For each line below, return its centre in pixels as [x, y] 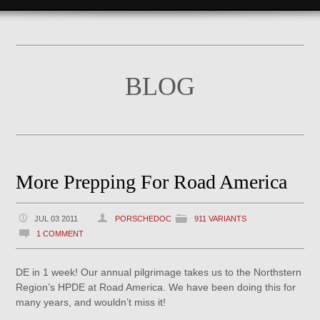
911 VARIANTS [221, 219]
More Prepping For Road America [152, 182]
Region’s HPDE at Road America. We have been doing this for [156, 287]
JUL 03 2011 [56, 219]
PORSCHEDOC [144, 219]
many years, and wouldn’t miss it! [91, 302]
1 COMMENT [60, 234]
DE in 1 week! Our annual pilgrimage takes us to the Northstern [159, 272]
